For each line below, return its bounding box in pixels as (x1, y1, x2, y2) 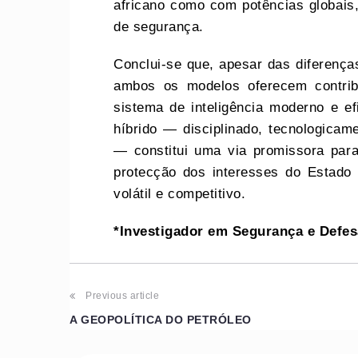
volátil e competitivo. (113, 185, 246, 201)
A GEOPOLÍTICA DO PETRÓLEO (70, 312, 252, 326)
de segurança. (113, 18, 204, 34)
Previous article (86, 289, 160, 301)
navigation (69, 319, 185, 350)
